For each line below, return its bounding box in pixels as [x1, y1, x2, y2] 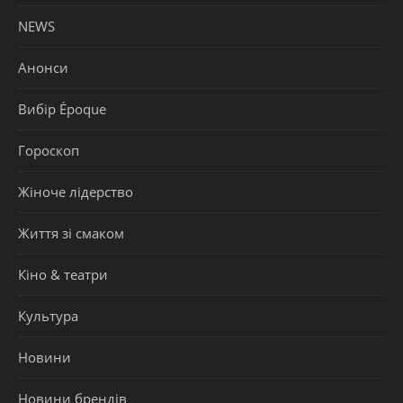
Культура [18, 307, 78, 326]
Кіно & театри [18, 265, 108, 284]
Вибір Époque [18, 100, 106, 119]
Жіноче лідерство [18, 183, 133, 201]
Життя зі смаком [18, 224, 124, 243]
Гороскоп [18, 141, 79, 160]
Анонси [18, 58, 68, 77]
